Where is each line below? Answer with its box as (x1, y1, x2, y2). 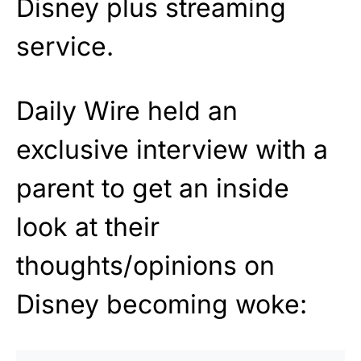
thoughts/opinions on (16, 249, 275, 281)
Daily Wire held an (16, 94, 238, 127)
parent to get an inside (16, 172, 289, 204)
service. (16, 30, 114, 62)
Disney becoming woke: (16, 288, 307, 320)
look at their (16, 210, 160, 243)
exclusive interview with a (16, 133, 328, 165)
